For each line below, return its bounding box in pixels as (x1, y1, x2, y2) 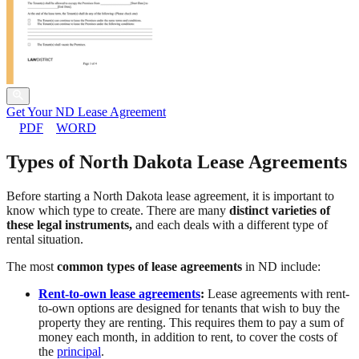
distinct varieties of (229, 204, 330, 218)
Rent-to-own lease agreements (38, 287, 200, 301)
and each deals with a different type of (132, 218, 328, 232)
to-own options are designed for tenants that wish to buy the (38, 301, 340, 316)
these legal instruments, (6, 218, 132, 232)
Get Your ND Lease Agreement (6, 105, 166, 119)
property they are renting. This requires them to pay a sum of (38, 316, 344, 330)
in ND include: (242, 260, 321, 274)
